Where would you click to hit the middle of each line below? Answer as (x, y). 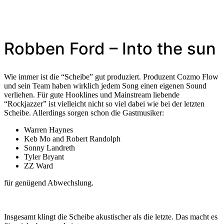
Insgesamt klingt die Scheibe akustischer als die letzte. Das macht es (111, 216)
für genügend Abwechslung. (49, 182)
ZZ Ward (38, 165)
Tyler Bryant (44, 156)
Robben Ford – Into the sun (110, 48)
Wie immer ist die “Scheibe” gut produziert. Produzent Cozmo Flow (111, 76)
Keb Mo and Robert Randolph (72, 138)
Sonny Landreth (49, 147)
